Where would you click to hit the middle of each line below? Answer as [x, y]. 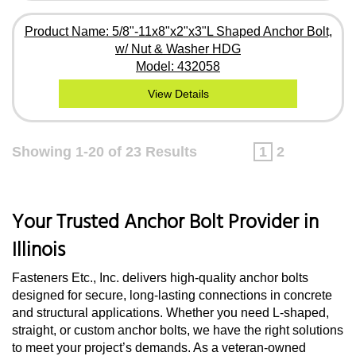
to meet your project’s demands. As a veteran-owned [159, 347]
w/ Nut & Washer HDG [178, 48]
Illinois [39, 251]
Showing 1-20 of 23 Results [104, 151]
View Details [178, 93]
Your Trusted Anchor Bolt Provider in [165, 223]
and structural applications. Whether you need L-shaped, [170, 312]
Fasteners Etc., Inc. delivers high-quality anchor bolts [160, 277]
